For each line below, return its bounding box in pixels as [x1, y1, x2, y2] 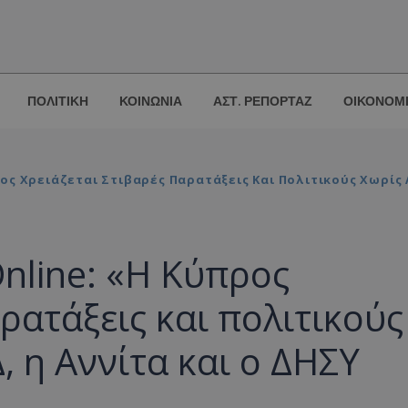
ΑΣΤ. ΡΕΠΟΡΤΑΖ [213, 93, 312, 110]
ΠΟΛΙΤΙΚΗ [27, 93, 88, 110]
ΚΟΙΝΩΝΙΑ [119, 93, 182, 110]
